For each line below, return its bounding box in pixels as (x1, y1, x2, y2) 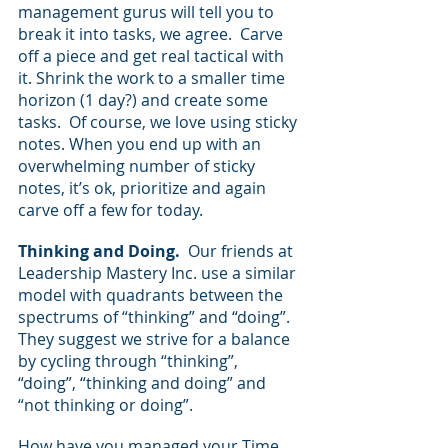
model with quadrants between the (18, 283, 287, 306)
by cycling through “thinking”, (18, 349, 242, 372)
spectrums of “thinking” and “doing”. (18, 305, 298, 328)
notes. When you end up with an (18, 133, 265, 156)
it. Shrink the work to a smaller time (18, 67, 289, 90)
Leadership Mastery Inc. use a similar (18, 261, 300, 284)
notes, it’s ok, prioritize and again (18, 177, 270, 200)
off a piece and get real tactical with (18, 45, 288, 68)
